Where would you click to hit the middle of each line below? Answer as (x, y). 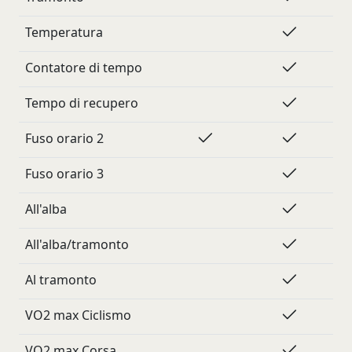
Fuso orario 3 (64, 174)
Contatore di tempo (84, 68)
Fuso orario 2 (64, 138)
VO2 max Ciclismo (78, 315)
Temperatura (64, 32)
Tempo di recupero (82, 103)
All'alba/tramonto (77, 244)
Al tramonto (61, 280)
